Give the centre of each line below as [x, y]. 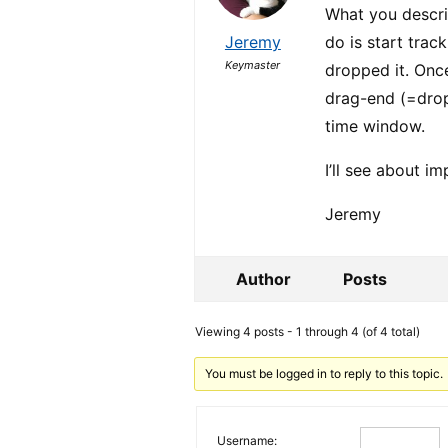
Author [263, 279]
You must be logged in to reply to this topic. [323, 373]
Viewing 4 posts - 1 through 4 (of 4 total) [308, 331]
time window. [375, 126]
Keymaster [253, 65]
